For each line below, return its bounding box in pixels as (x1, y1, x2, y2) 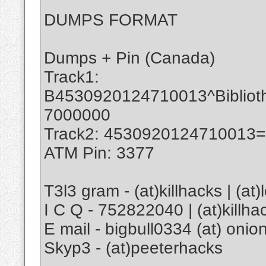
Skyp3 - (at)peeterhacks (44, 239, 223, 258)
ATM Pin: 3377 (44, 144, 154, 163)
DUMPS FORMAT (44, 11, 178, 30)
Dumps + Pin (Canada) (44, 49, 215, 68)
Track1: (44, 68, 99, 87)
